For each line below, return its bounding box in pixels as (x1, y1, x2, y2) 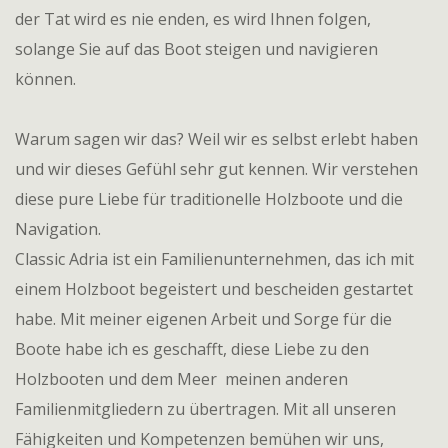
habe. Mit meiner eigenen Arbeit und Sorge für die (15, 308, 392, 330)
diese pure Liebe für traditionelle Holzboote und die (15, 188, 403, 210)
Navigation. (15, 218, 101, 240)
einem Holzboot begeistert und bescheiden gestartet (15, 278, 413, 300)
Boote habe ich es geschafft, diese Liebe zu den (15, 338, 369, 360)
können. (15, 68, 76, 90)
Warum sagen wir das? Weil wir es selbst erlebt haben (15, 128, 418, 150)
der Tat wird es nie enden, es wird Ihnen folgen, (15, 8, 371, 30)
